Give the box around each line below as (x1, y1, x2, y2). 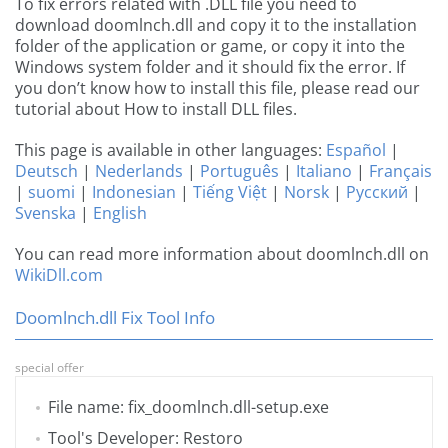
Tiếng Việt (193, 181, 267, 204)
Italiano (296, 160, 352, 183)
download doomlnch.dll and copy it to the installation (15, 14, 417, 37)
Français (369, 160, 432, 183)
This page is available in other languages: (15, 139, 326, 162)
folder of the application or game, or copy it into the (15, 35, 405, 58)
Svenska (15, 202, 76, 225)
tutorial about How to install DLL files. (15, 98, 297, 121)
